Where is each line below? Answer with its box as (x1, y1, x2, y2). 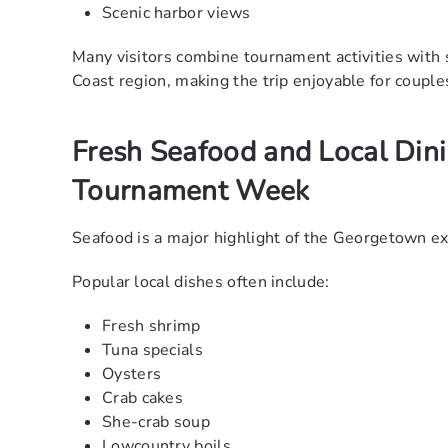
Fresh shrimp (102, 315, 201, 338)
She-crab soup (102, 411, 210, 434)
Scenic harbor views (102, 2, 251, 25)
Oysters (102, 363, 162, 386)
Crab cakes (102, 387, 183, 410)
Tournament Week (72, 172, 310, 211)
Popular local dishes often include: (72, 271, 330, 294)
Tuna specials (102, 339, 203, 362)
